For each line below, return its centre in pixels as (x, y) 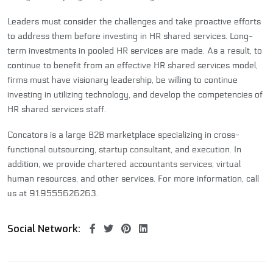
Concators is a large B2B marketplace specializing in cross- (123, 135)
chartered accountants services (150, 165)
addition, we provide (48, 165)
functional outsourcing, (53, 150)
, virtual (226, 165)
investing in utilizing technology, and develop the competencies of (135, 95)
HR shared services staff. (57, 110)
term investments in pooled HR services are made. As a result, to (135, 51)
